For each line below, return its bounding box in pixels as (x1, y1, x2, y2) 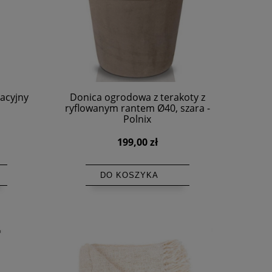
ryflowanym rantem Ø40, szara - (64, 101, 210, 115)
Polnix (123, 112, 151, 126)
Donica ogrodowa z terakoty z (69, 90, 205, 104)
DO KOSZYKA (100, 170, 158, 180)
